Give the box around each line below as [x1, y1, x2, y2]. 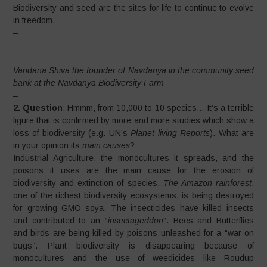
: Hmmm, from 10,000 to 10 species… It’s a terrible [63, 103, 254, 113]
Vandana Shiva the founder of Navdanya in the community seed [13, 66, 254, 75]
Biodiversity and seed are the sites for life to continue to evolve [13, 3, 254, 13]
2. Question [13, 103, 63, 113]
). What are [210, 128, 254, 138]
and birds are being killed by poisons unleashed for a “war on [13, 228, 254, 238]
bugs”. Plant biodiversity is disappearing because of [13, 241, 254, 250]
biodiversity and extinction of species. [13, 178, 163, 188]
